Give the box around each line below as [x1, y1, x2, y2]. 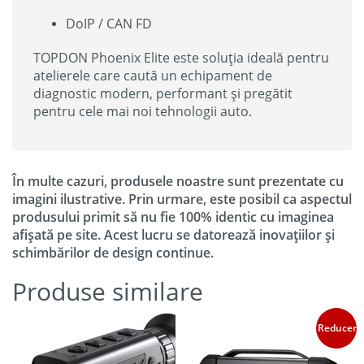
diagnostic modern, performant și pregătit [33, 84, 292, 102]
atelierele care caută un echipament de [33, 66, 272, 84]
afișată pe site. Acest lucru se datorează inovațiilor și [12, 225, 335, 244]
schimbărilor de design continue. [12, 243, 214, 262]
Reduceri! [318, 320, 362, 335]
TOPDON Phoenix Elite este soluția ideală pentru [33, 48, 329, 67]
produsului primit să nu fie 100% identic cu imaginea [12, 207, 334, 226]
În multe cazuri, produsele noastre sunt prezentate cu [12, 171, 344, 190]
